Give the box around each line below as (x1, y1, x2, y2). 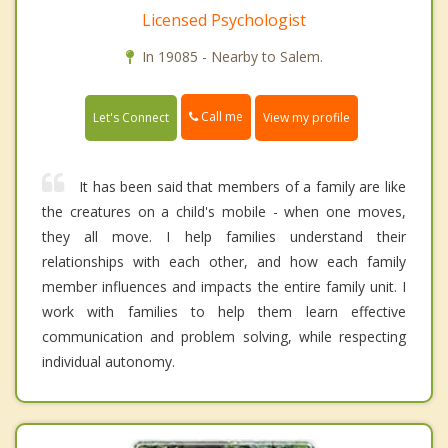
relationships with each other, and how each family (42, 251, 406, 271)
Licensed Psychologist (142, 9, 306, 32)
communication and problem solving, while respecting (42, 326, 406, 346)
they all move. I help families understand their (42, 226, 406, 246)
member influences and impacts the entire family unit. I (42, 276, 406, 296)
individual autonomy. (42, 351, 175, 371)
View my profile (263, 108, 350, 126)
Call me (198, 108, 243, 126)
